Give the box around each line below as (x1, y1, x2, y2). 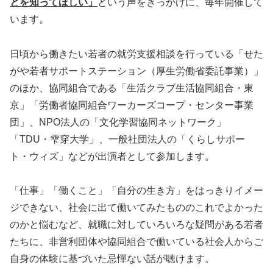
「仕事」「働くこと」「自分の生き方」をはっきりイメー (10, 185, 263, 196)
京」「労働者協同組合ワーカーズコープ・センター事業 (10, 99, 253, 110)
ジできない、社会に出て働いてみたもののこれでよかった (10, 202, 263, 213)
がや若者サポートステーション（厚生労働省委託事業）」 (10, 65, 263, 76)
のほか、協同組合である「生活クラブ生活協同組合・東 (10, 82, 253, 93)
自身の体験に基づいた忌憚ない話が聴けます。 (10, 253, 214, 264)
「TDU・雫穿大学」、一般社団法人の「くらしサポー (10, 133, 245, 144)
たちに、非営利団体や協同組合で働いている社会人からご (10, 236, 263, 247)
